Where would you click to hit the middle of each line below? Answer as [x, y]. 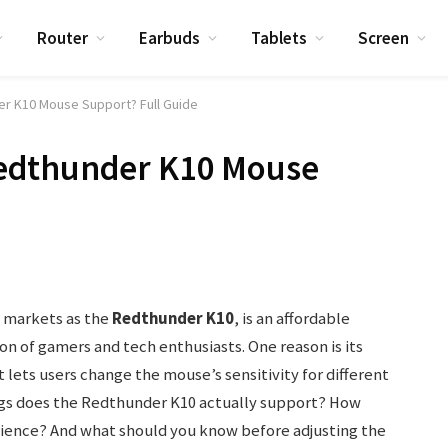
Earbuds [170, 37]
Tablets [279, 37]
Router [63, 37]
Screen [384, 37]
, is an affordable [291, 318]
